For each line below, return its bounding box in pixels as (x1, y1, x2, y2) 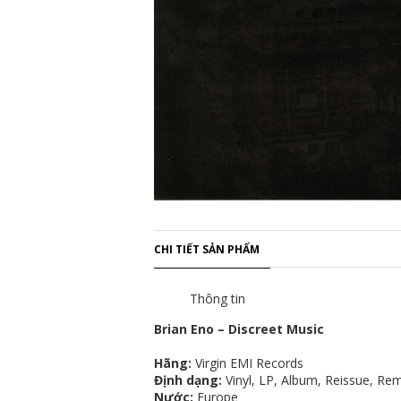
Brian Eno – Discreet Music (154, 320, 324, 337)
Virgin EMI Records (192, 354, 303, 371)
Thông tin (190, 290, 245, 307)
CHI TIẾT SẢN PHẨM (154, 242, 260, 257)
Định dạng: (154, 371, 226, 388)
